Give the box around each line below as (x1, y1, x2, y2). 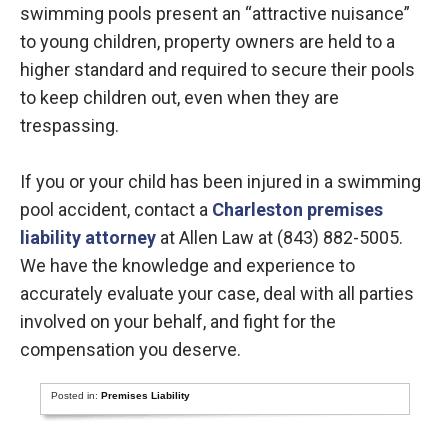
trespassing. (20, 115, 119, 136)
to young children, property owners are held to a (20, 31, 395, 52)
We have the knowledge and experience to (20, 255, 355, 276)
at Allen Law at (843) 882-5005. (156, 227, 403, 248)
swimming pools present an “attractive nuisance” (20, 3, 410, 24)
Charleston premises (212, 199, 383, 220)
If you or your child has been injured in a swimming (20, 171, 421, 192)
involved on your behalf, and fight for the (20, 311, 336, 332)
